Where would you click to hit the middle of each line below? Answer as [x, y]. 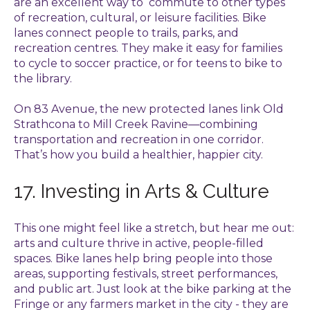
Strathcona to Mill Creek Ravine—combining [136, 125]
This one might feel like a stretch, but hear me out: [154, 228]
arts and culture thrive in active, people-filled [139, 243]
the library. [43, 78]
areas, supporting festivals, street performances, [146, 273]
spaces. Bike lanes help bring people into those [143, 258]
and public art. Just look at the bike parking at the [153, 289]
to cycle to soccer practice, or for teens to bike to [148, 63]
